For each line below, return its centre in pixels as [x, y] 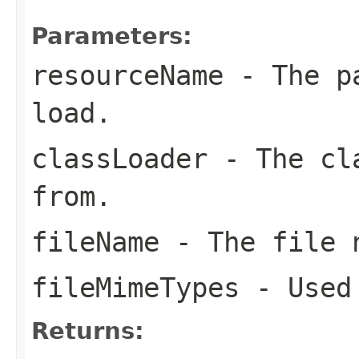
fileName [95, 242]
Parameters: [112, 36]
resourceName [127, 75]
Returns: [88, 331]
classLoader [119, 158]
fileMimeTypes [135, 287]
